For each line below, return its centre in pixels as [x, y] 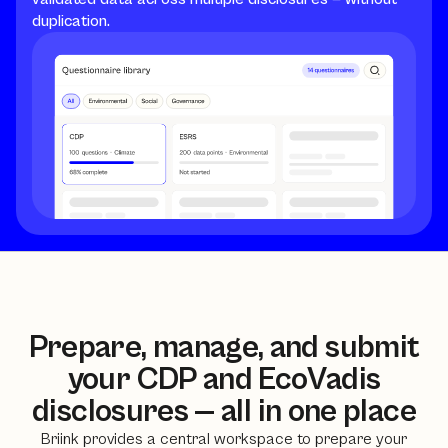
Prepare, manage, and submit [224, 347]
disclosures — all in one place [224, 411]
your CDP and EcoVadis [224, 379]
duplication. [71, 21]
